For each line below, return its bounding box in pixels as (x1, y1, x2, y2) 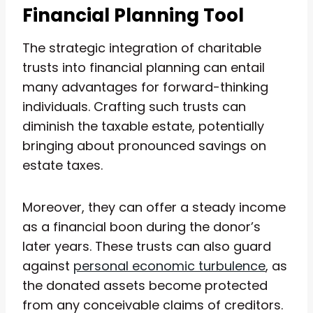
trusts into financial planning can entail (22, 58, 265, 76)
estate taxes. (22, 156, 106, 174)
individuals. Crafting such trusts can (22, 97, 246, 115)
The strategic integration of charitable (22, 38, 261, 57)
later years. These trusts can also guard (22, 237, 271, 255)
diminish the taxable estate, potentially (22, 117, 264, 135)
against (22, 256, 73, 275)
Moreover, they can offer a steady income (22, 198, 286, 216)
